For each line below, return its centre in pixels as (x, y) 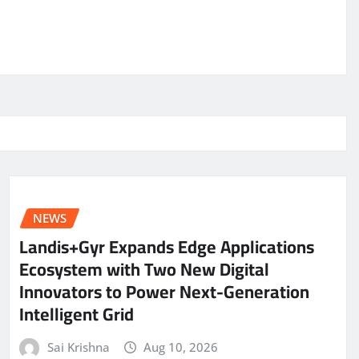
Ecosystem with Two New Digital (144, 270)
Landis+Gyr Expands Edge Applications (167, 247)
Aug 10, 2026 (181, 347)
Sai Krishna (78, 347)
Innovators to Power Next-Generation (164, 292)
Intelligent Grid (77, 315)
